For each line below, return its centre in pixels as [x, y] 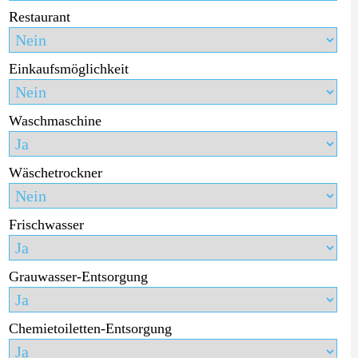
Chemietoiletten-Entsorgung [90, 328]
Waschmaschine [55, 120]
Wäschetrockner [55, 172]
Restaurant [39, 16]
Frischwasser [46, 224]
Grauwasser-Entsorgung [78, 276]
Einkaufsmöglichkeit [68, 68]
